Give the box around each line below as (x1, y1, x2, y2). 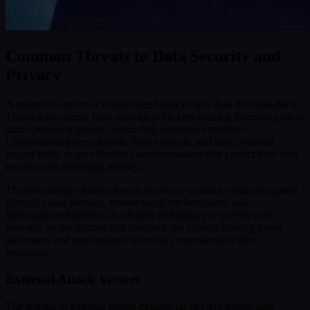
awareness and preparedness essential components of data (6, 234, 256, 246)
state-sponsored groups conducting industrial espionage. (6, 123, 248, 136)
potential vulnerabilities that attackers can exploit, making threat (6, 221, 282, 234)
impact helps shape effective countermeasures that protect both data (6, 148, 298, 161)
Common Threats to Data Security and (6, 47, 280, 66)
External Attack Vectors (6, 271, 140, 286)
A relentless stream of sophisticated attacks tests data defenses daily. (6, 98, 299, 111)
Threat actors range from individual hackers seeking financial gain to (6, 111, 304, 123)
